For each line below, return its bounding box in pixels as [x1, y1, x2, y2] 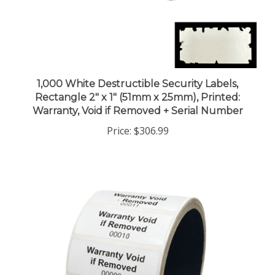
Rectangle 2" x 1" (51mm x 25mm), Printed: [35, 80, 240, 93]
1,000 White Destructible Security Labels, [37, 67, 238, 79]
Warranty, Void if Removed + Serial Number [32, 94, 243, 106]
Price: [106, 113, 131, 127]
